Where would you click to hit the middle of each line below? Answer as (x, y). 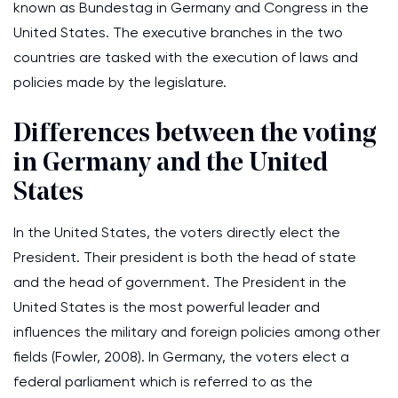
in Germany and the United (171, 164)
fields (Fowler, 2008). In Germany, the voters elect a (181, 357)
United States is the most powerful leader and (167, 307)
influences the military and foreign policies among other (197, 332)
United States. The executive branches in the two (178, 32)
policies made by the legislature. (120, 82)
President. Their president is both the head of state (185, 257)
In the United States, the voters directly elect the (177, 232)
